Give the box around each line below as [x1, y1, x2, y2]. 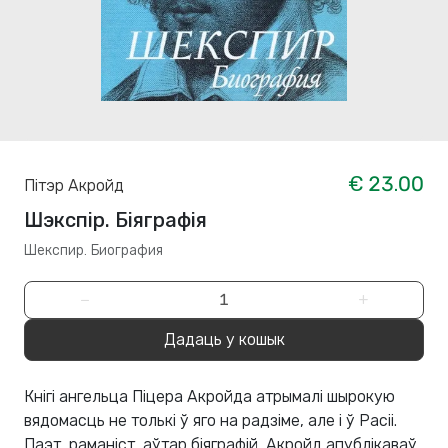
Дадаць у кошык [163, 330, 285, 350]
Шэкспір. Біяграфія [24, 208, 207, 233]
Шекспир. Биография [24, 242, 163, 260]
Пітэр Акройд [24, 176, 124, 196]
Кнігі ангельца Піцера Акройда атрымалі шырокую [24, 387, 395, 407]
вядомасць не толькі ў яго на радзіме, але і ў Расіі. [24, 411, 397, 431]
